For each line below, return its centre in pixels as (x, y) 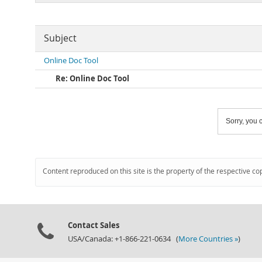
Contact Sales (94, 225)
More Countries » (208, 239)
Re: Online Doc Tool (92, 79)
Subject (60, 38)
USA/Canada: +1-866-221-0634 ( (123, 239)
